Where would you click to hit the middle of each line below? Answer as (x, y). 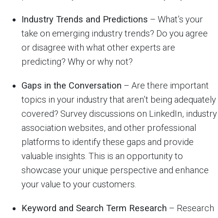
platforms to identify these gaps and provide (108, 142)
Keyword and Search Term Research (94, 208)
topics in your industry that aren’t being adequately (119, 100)
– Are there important (165, 85)
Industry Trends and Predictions (85, 19)
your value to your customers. (79, 184)
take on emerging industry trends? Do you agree (115, 33)
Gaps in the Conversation (72, 85)
